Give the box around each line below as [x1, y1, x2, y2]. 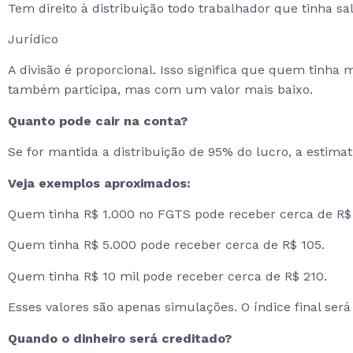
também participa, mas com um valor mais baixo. [8, 82, 313, 98]
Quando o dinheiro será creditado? [8, 330, 232, 346]
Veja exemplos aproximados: [8, 175, 191, 191]
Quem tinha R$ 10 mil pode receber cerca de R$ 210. [8, 268, 327, 284]
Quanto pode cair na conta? [8, 113, 188, 128]
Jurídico [8, 31, 58, 46]
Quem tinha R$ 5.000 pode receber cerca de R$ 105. [8, 237, 325, 253]
